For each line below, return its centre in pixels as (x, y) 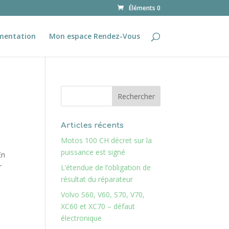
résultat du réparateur (97, 179)
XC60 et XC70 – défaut (98, 206)
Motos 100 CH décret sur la (107, 140)
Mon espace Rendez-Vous (94, 36)
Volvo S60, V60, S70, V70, (103, 194)
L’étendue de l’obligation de (106, 167)
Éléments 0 (144, 8)
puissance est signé (93, 152)
